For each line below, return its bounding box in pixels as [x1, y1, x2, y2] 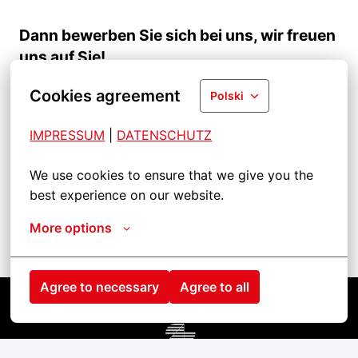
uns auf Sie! [19, 46, 105, 66]
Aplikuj [157, 167, 201, 184]
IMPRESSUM [30, 127, 105, 143]
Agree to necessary [40, 279, 160, 295]
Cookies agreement [30, 86, 181, 105]
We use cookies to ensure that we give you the [30, 167, 314, 183]
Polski [210, 89, 245, 102]
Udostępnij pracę [126, 226, 232, 243]
